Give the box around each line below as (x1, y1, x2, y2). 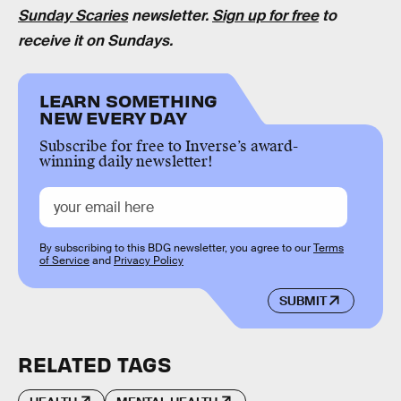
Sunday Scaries (18, 6, 128, 26)
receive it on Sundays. (18, 31, 173, 51)
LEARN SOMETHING (39, 88, 218, 111)
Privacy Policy (114, 252, 183, 268)
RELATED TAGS (18, 350, 171, 377)
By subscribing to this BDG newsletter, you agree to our (39, 240, 313, 255)
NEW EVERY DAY (39, 105, 187, 128)
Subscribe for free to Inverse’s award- (39, 136, 298, 156)
